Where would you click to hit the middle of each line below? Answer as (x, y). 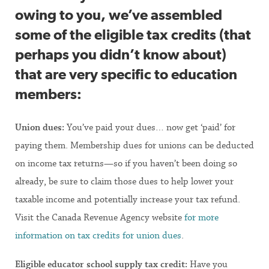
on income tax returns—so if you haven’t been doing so (126, 163)
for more (201, 217)
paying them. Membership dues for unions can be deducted (134, 145)
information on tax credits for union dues (98, 235)
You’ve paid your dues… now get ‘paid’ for (150, 127)
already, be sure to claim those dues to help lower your (124, 181)
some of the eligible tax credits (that (133, 34)
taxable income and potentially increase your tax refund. (128, 199)
